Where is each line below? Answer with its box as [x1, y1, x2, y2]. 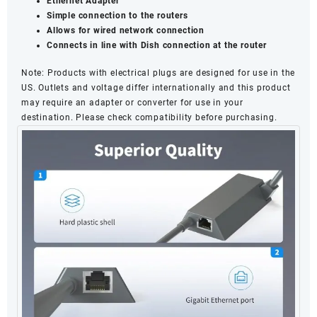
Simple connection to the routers [47, 10, 188, 21]
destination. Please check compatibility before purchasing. [21, 112, 277, 122]
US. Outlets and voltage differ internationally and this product [21, 82, 291, 93]
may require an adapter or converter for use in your [21, 97, 243, 108]
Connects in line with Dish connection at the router [47, 40, 267, 50]
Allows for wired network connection [47, 25, 204, 35]
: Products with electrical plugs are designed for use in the [42, 67, 296, 78]
